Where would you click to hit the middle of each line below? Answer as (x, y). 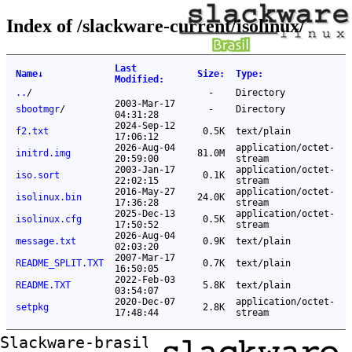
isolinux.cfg (49, 219)
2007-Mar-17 (145, 257)
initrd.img (43, 153)
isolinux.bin (49, 197)
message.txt (46, 241)
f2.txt (32, 131)
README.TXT (43, 285)
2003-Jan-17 (145, 169)
